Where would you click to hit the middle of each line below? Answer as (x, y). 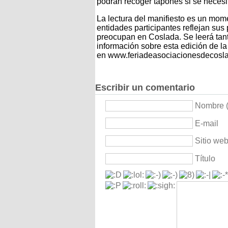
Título (205, 159)
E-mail (207, 123)
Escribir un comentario (145, 87)
